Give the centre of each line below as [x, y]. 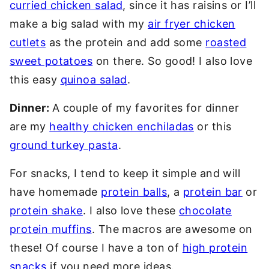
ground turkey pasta [64, 145]
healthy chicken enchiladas [122, 126]
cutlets [28, 42]
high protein [215, 248]
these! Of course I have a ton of [96, 248]
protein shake [46, 210]
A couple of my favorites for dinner [146, 108]
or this [213, 126]
